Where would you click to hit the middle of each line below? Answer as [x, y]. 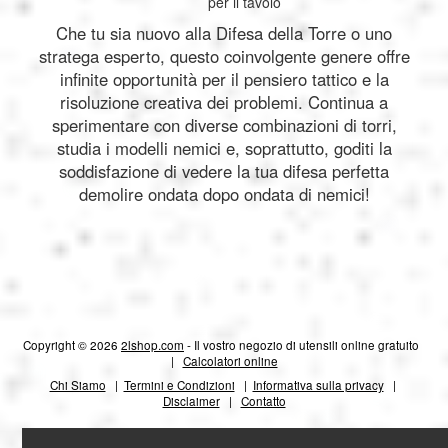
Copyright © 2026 [72, 345]
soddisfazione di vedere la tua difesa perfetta [224, 171]
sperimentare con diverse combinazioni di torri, [224, 125]
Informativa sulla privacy [318, 385]
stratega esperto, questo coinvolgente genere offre [224, 56]
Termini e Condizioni [179, 385]
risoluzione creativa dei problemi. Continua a [224, 102]
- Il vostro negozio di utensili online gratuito [304, 345]
